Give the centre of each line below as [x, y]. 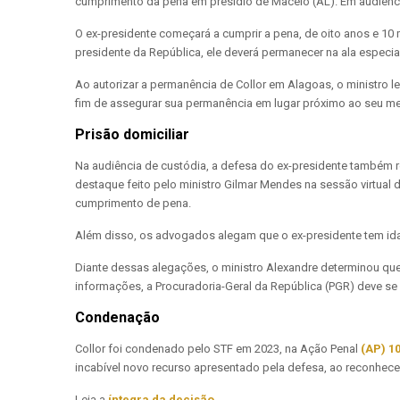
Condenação [117, 317]
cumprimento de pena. [133, 203]
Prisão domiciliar [132, 134]
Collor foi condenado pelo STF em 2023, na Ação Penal [218, 349]
